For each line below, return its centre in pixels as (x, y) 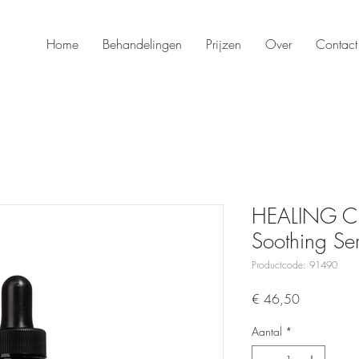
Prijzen (223, 44)
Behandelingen (142, 44)
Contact (336, 44)
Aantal (267, 332)
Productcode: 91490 (294, 265)
